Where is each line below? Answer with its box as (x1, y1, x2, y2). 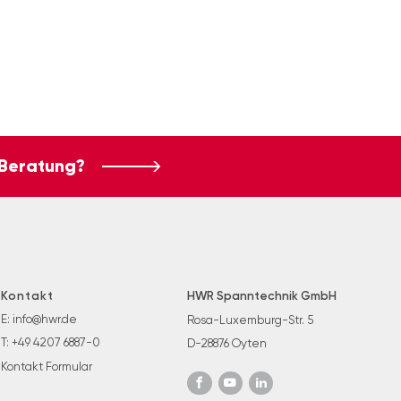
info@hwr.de (12, 311, 77, 326)
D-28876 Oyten (187, 337, 268, 351)
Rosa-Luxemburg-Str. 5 (187, 312, 315, 327)
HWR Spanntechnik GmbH (187, 287, 337, 303)
